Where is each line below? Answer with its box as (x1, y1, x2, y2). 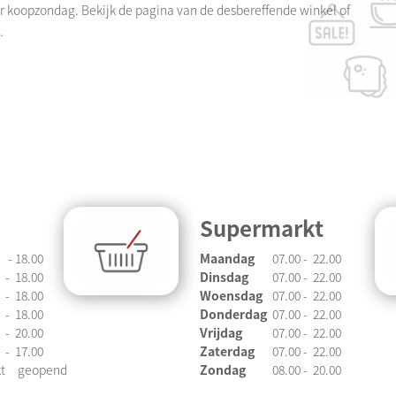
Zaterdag (200, 341, 255, 360)
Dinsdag (200, 267, 248, 286)
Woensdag (200, 286, 263, 304)
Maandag (200, 248, 255, 267)
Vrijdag (200, 323, 242, 341)
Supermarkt (200, 211, 324, 243)
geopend (15, 360, 67, 378)
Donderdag (200, 304, 267, 323)
